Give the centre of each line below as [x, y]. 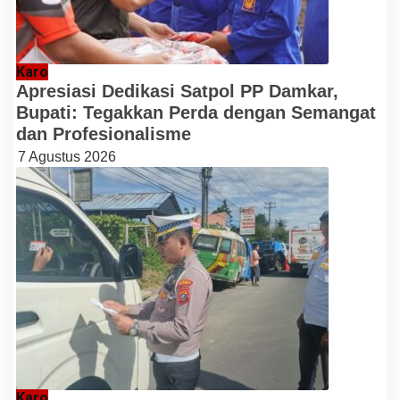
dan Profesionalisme [104, 133]
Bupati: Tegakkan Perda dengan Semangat [196, 112]
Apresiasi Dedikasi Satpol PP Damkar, [177, 91]
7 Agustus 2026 [67, 156]
